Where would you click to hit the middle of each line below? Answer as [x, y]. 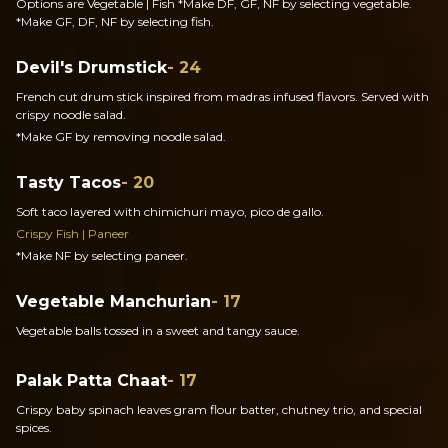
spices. [34, 427]
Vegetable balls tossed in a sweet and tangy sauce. [158, 330]
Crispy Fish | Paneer [72, 233]
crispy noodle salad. [71, 114]
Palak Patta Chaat [91, 380]
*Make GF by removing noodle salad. [121, 136]
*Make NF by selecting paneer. [102, 255]
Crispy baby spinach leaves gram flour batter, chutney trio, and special [219, 409]
